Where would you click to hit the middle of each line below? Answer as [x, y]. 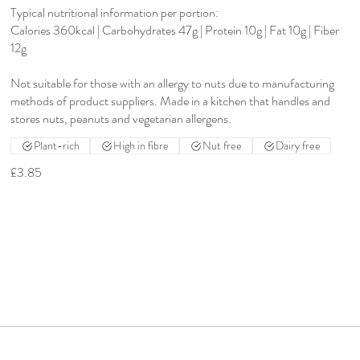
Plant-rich [57, 146]
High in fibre [141, 146]
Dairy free [299, 146]
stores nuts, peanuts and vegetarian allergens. [121, 119]
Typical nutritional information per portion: [115, 13]
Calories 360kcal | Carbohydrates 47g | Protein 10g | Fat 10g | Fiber [175, 31]
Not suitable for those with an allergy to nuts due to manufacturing [173, 84]
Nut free [223, 146]
